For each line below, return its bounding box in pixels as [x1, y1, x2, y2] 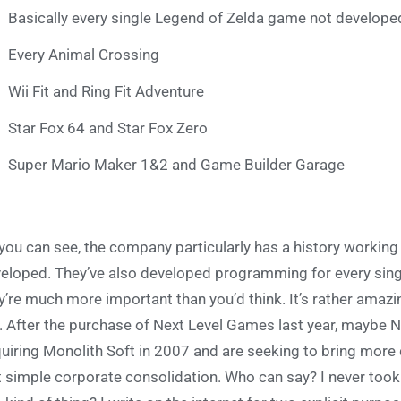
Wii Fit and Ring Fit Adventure [8, 82, 204, 100]
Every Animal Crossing [8, 46, 159, 64]
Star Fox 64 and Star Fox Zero [8, 119, 208, 137]
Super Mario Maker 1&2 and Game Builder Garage [8, 156, 345, 174]
